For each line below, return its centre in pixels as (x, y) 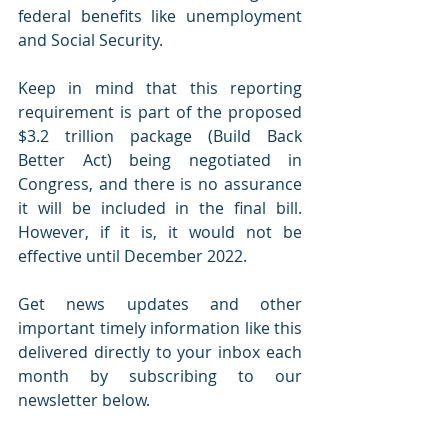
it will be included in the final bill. (160, 207)
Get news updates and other (160, 303)
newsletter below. (86, 399)
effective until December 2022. (132, 255)
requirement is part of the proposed (160, 111)
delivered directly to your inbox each (160, 351)
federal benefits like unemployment (160, 15)
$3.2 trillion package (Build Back (160, 135)
